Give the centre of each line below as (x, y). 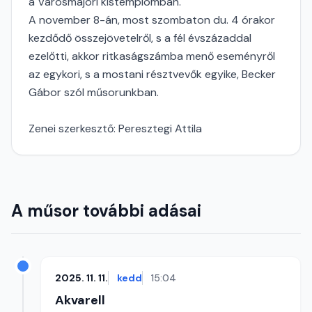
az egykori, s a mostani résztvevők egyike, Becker (152, 74)
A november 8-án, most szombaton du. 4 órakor (152, 20)
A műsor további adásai (106, 211)
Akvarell (80, 300)
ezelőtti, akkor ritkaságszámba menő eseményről (152, 56)
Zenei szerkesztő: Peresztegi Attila (115, 128)
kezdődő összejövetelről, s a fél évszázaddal (140, 38)
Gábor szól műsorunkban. (94, 92)
